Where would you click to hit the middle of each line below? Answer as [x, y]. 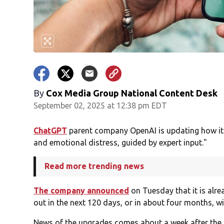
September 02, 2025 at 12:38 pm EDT [100, 106]
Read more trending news [94, 166]
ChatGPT [50, 131]
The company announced [81, 191]
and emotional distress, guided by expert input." [120, 143]
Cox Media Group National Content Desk [132, 93]
